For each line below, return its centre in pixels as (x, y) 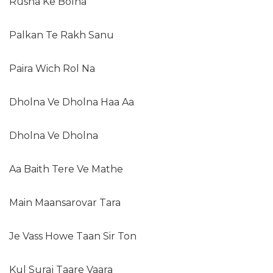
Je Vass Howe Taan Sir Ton (73, 236)
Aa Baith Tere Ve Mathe (66, 169)
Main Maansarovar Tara (65, 203)
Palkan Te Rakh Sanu (62, 35)
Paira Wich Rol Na (52, 69)
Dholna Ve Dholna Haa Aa (72, 102)
